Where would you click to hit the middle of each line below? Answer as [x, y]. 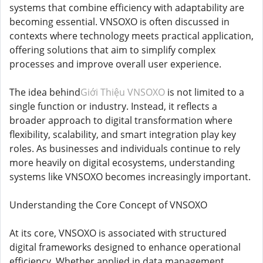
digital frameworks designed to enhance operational [125, 247]
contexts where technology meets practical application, [131, 36]
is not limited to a [205, 92]
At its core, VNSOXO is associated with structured [118, 233]
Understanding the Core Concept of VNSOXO [108, 205]
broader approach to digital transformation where [121, 120]
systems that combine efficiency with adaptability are [127, 8]
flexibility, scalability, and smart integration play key [123, 134]
